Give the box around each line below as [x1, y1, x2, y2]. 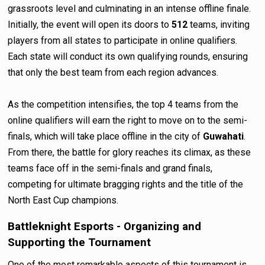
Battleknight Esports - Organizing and [8, 220, 202, 234]
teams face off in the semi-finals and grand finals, [8, 162, 213, 174]
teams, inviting [188, 18, 250, 30]
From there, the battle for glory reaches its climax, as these [8, 146, 251, 158]
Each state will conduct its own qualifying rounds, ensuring [8, 50, 248, 62]
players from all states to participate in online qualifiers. [8, 34, 238, 46]
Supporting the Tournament [8, 236, 151, 250]
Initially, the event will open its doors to [8, 18, 172, 30]
